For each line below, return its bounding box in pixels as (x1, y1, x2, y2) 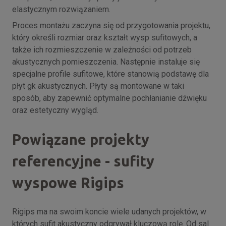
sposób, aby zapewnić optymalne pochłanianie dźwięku (12, 93, 207, 103)
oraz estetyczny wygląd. (12, 105, 98, 116)
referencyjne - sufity (12, 153, 154, 169)
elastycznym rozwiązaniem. (12, 5, 110, 15)
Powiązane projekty (12, 131, 149, 148)
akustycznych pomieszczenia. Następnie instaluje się (12, 57, 200, 67)
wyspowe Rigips (12, 175, 124, 191)
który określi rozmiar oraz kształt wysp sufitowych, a (12, 33, 197, 43)
